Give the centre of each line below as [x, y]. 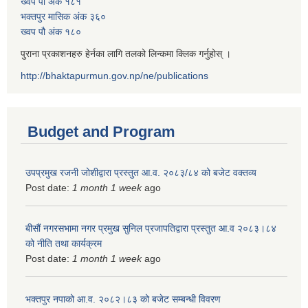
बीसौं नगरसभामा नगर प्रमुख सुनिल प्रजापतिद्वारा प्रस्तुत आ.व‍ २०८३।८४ [151, 228]
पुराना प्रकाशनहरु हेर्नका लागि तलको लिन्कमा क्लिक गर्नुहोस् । [126, 53]
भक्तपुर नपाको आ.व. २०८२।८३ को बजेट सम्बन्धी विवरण [123, 299]
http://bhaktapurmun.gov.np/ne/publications [114, 75]
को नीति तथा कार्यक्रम [64, 243]
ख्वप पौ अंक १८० [51, 31]
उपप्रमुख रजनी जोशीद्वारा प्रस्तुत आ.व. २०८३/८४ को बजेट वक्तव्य [141, 172]
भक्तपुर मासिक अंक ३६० [63, 16]
